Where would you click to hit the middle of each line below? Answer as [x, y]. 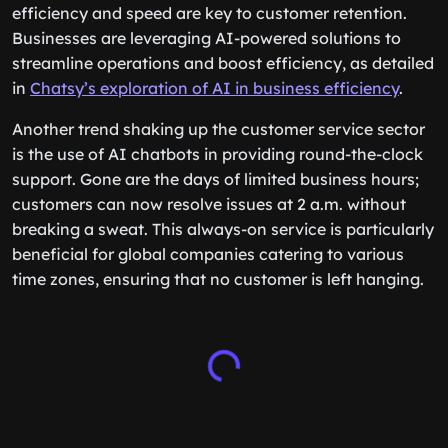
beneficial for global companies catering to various [208, 254]
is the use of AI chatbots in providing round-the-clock [217, 154]
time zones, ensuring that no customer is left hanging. [218, 279]
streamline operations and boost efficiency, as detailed [223, 63]
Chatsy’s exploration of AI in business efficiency [214, 88]
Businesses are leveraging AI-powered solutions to [206, 38]
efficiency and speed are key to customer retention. [209, 13]
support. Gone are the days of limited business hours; [215, 179]
